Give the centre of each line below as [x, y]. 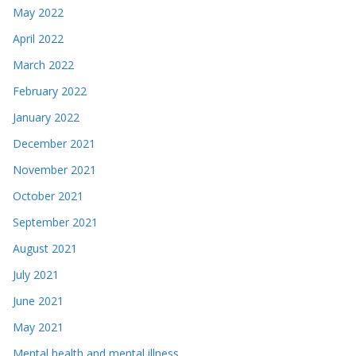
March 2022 [43, 64]
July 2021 [36, 274]
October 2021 [48, 195]
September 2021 [55, 222]
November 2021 [54, 169]
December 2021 [54, 143]
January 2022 [46, 117]
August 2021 [45, 248]
